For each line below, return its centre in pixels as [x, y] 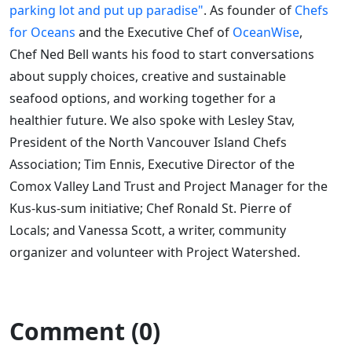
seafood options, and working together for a [143, 98]
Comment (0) [85, 331]
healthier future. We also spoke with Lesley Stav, [152, 120]
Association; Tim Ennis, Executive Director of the [152, 164]
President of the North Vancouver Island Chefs [148, 142]
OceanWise [266, 32]
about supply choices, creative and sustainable [148, 76]
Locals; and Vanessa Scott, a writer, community [148, 230]
